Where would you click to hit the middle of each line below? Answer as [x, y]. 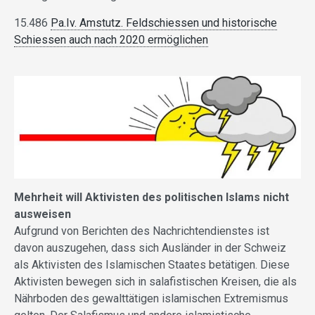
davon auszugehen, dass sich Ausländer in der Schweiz [150, 247]
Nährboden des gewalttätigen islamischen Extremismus [151, 298]
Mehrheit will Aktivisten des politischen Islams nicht [152, 197]
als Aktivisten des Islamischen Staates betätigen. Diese [152, 264]
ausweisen [43, 214]
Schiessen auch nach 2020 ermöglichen [111, 40]
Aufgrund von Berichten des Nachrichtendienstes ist [142, 231]
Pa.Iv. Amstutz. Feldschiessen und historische [164, 23]
